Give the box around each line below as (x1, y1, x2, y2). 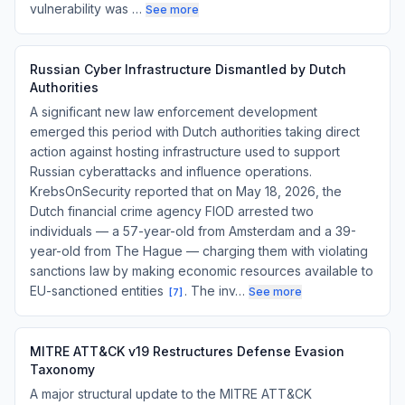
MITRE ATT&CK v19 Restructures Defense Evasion (30, 344, 344, 359)
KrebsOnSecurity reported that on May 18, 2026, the (30, 184, 342, 199)
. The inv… (184, 283, 245, 298)
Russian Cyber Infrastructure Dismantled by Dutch (30, 61, 346, 77)
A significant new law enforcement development (30, 104, 317, 119)
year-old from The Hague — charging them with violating (30, 243, 368, 259)
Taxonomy (30, 362, 95, 377)
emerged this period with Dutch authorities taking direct (30, 124, 360, 139)
